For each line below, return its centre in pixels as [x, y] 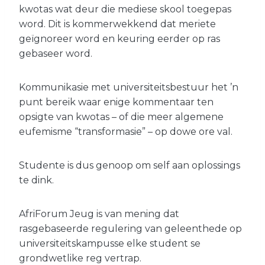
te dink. [36, 180]
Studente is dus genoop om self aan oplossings [130, 165]
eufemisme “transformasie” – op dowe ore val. [126, 131]
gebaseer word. [56, 53]
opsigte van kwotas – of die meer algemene [121, 117]
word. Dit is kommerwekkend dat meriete [117, 24]
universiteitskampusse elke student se [110, 243]
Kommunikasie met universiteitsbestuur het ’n [129, 87]
